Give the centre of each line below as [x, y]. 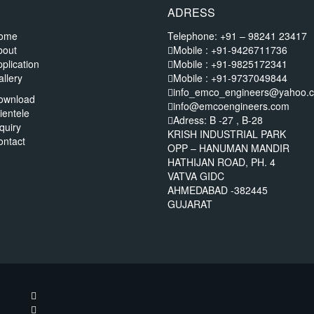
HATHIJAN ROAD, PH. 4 [221, 162]
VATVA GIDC [196, 176]
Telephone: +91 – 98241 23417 [237, 36]
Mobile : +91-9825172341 [230, 64]
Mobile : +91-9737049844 [230, 78]
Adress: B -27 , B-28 [218, 120]
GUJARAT [190, 204]
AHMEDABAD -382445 [218, 190]
